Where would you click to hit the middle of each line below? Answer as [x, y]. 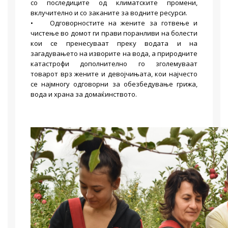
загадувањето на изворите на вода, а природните [114, 53]
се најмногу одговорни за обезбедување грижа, [114, 84]
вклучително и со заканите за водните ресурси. [109, 13]
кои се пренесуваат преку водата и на [114, 43]
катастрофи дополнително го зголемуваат [114, 64]
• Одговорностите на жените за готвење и [114, 23]
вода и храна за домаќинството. [84, 94]
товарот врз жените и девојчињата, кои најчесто [114, 74]
